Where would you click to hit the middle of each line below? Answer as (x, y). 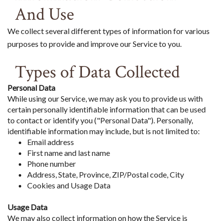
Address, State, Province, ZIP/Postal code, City (106, 174)
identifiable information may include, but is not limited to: (104, 131)
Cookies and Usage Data (69, 185)
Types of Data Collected (97, 72)
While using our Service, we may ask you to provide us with (105, 98)
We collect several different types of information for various (109, 31)
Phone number (52, 163)
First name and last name (69, 152)
